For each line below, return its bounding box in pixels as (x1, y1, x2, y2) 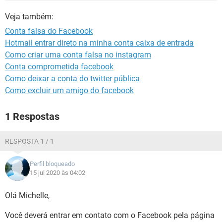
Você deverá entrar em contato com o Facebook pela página (5, 211, 215, 220)
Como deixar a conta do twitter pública (5, 74, 140, 83)
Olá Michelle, (5, 191, 50, 200)
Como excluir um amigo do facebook (5, 86, 134, 95)
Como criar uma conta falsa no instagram (5, 50, 151, 59)
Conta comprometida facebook (5, 62, 113, 71)
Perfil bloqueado (30, 160, 75, 167)
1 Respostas (5, 111, 59, 122)
